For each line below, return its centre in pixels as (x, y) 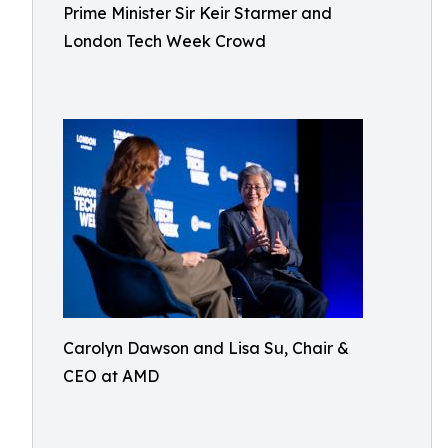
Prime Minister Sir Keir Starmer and (197, 13)
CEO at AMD (111, 376)
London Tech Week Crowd (164, 41)
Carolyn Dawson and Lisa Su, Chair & (206, 348)
